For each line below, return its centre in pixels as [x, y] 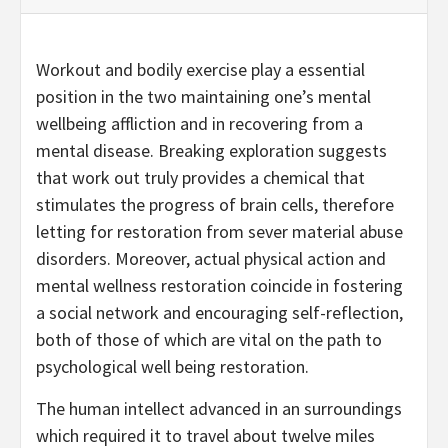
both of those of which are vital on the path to [209, 340]
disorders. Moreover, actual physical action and [211, 259]
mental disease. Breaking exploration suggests [211, 151]
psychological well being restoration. [172, 367]
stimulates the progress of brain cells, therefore [215, 205]
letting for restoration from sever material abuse [219, 232]
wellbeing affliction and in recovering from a [199, 124]
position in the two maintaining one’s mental [203, 97]
